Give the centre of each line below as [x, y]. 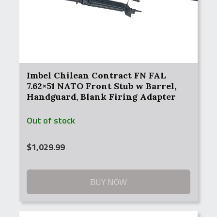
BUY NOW [108, 182]
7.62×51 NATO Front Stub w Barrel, [101, 86]
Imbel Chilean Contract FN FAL [96, 75]
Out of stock [51, 120]
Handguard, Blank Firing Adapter [101, 97]
